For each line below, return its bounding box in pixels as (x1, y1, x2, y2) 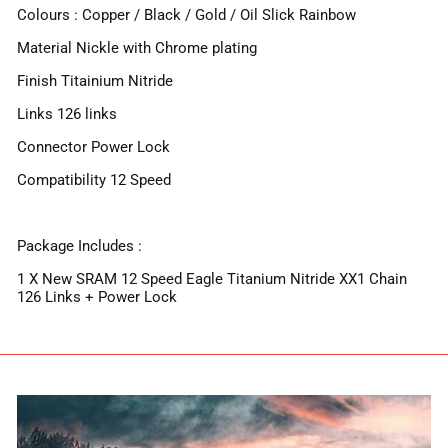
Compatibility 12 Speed (17, 171, 171, 189)
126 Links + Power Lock (17, 288, 177, 306)
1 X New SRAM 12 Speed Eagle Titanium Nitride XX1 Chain (17, 270, 407, 288)
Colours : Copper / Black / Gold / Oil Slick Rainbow (17, 6, 356, 24)
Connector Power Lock (17, 138, 170, 156)
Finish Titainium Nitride (17, 72, 173, 90)
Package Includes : (17, 237, 142, 255)
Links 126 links (17, 105, 117, 123)
